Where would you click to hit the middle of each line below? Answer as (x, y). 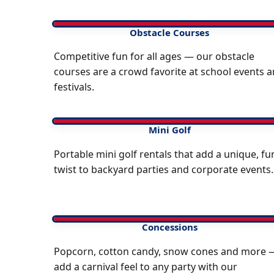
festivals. (74, 87)
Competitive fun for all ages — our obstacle (154, 57)
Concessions (169, 227)
